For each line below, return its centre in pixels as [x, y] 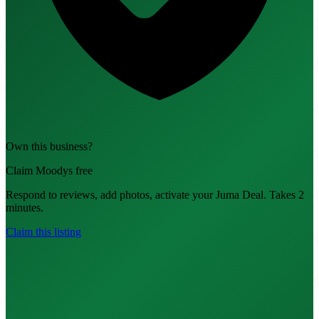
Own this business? [49, 147]
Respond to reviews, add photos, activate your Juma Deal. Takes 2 [155, 195]
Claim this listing [43, 232]
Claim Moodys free [49, 171]
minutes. [25, 208]
